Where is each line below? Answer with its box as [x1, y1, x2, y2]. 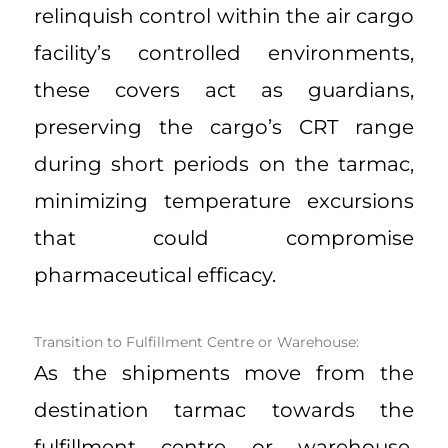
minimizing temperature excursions [34, 189, 414, 214]
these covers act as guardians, [34, 78, 414, 103]
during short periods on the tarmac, [34, 152, 414, 177]
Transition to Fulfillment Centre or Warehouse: [34, 333, 359, 352]
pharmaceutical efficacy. [34, 263, 276, 288]
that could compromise [34, 226, 414, 251]
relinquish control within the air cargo [34, 4, 414, 29]
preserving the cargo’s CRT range [34, 115, 414, 140]
